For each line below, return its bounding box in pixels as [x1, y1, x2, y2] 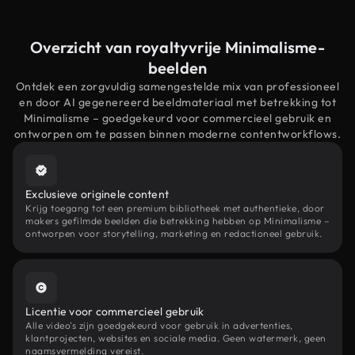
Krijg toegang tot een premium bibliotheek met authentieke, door [25, 202, 325, 214]
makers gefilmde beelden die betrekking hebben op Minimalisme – [25, 215, 330, 227]
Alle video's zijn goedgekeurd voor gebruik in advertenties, [25, 319, 293, 331]
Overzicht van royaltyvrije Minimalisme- [30, 37, 325, 57]
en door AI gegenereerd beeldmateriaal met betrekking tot [19, 95, 336, 109]
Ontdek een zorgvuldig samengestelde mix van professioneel [15, 79, 340, 94]
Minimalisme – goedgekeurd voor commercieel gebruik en [23, 111, 332, 125]
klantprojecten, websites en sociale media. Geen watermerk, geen [25, 332, 326, 344]
